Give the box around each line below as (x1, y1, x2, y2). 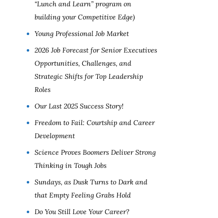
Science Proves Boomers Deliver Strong (35, 148, 156, 157)
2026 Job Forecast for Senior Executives (35, 46, 157, 54)
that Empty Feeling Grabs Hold (35, 191, 131, 200)
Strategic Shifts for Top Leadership (35, 72, 143, 81)
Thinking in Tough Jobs (35, 161, 107, 170)
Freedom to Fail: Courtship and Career (35, 118, 155, 127)
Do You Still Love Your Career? (35, 207, 129, 216)
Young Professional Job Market (35, 29, 129, 38)
